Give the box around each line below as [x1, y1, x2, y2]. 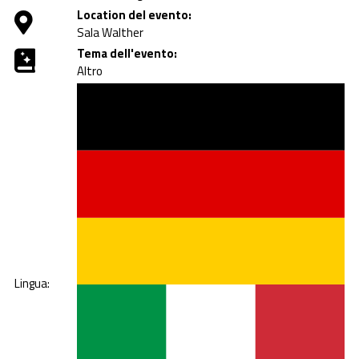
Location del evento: [77, 6, 192, 25]
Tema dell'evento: [77, 44, 177, 63]
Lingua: [14, 274, 50, 293]
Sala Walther [77, 23, 143, 42]
